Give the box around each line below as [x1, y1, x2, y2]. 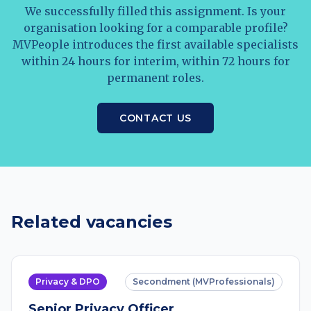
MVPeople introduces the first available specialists [12, 37, 299, 51]
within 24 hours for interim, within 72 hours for [21, 54, 290, 68]
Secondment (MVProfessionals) [133, 276, 275, 287]
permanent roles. [107, 71, 204, 85]
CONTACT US [119, 112, 192, 124]
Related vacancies [11, 212, 172, 232]
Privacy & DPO [35, 276, 100, 287]
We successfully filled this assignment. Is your [25, 4, 286, 18]
